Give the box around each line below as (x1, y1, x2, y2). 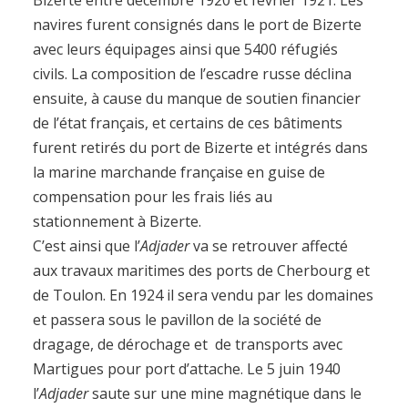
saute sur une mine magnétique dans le (88, 382, 362, 403)
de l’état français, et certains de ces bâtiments (33, 112, 342, 133)
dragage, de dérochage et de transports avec (33, 333, 342, 354)
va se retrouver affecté (189, 235, 348, 256)
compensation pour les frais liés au (33, 186, 272, 207)
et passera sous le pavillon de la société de (33, 309, 321, 330)
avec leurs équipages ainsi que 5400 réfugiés (33, 38, 338, 59)
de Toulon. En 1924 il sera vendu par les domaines (33, 284, 373, 305)
